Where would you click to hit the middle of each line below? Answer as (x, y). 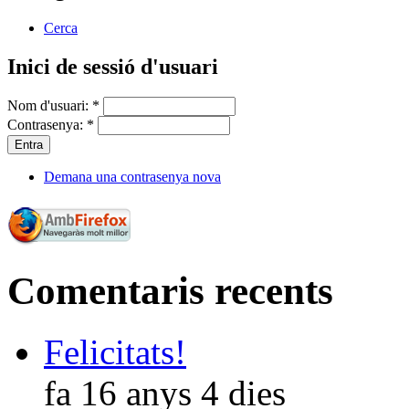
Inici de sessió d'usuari (113, 66)
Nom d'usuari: (50, 106)
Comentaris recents (170, 291)
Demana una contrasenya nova (132, 177)
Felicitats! (115, 352)
